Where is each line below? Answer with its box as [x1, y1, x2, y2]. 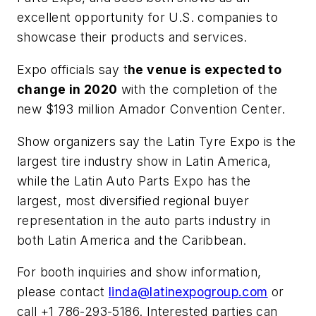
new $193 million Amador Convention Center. [17, 101, 286, 116]
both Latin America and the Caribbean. [17, 232, 247, 248]
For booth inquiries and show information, [17, 265, 262, 280]
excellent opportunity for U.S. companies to [17, 10, 279, 25]
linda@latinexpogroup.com [109, 284, 268, 300]
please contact [17, 284, 109, 300]
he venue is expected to [128, 61, 282, 77]
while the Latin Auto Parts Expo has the [17, 173, 251, 188]
